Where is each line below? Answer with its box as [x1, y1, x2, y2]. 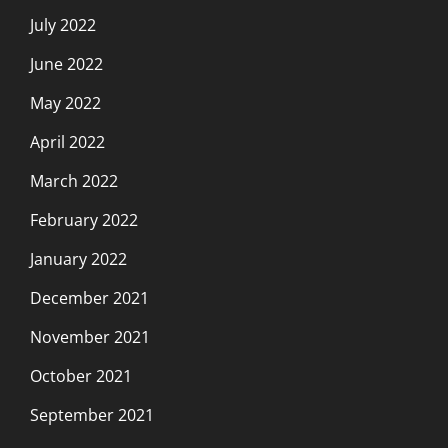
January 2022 [30, 247, 127, 270]
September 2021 [30, 403, 154, 426]
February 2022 [30, 208, 138, 231]
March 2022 [30, 169, 118, 192]
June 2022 [30, 52, 103, 75]
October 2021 [30, 364, 132, 387]
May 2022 [30, 91, 101, 114]
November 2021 [30, 325, 150, 348]
